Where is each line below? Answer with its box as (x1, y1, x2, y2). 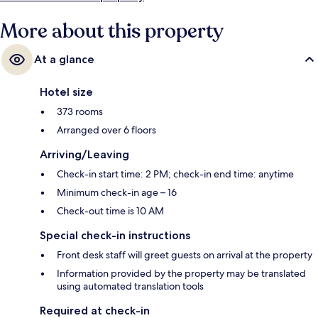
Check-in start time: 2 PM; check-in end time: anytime (57, 168, 294, 181)
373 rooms (57, 105, 103, 119)
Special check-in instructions (40, 229, 190, 243)
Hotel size (40, 85, 93, 99)
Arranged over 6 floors (57, 124, 156, 137)
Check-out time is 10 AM (57, 204, 164, 218)
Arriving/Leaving (40, 148, 129, 162)
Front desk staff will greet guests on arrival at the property (57, 248, 312, 262)
